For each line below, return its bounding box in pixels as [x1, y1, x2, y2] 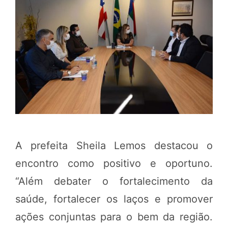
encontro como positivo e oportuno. [15, 157, 213, 169]
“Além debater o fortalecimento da [15, 175, 213, 187]
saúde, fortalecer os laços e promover [15, 192, 213, 205]
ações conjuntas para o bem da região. [15, 210, 213, 223]
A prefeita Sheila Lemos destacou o [15, 139, 213, 152]
